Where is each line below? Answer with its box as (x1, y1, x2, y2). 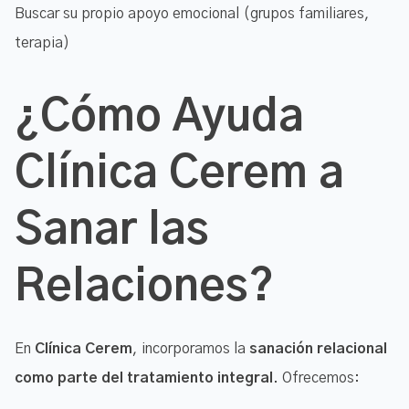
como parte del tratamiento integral (15, 370, 273, 385)
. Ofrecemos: (273, 370, 360, 385)
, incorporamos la (132, 341, 249, 356)
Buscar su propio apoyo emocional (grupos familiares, (15, 5, 370, 21)
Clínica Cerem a (15, 152, 344, 196)
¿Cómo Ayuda (15, 95, 304, 140)
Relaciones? (15, 265, 274, 309)
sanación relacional (249, 341, 387, 356)
